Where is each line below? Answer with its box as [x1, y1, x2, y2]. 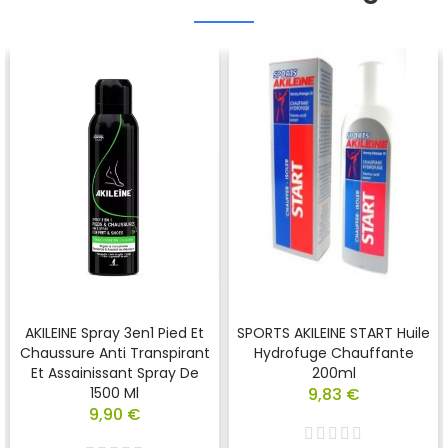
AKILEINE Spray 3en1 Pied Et [25, 322, 204, 343]
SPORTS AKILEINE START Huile [237, 322, 430, 343]
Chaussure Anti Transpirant [19, 342, 210, 363]
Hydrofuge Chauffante [253, 342, 414, 363]
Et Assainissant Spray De [30, 362, 199, 383]
